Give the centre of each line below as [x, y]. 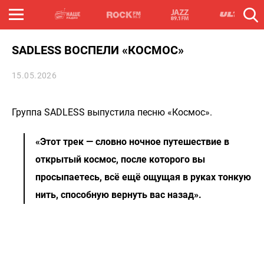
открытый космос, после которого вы [120, 159]
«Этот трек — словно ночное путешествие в [132, 142]
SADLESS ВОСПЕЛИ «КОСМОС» [98, 50]
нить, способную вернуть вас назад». [118, 195]
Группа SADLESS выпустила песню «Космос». [112, 112]
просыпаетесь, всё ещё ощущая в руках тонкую [143, 177]
